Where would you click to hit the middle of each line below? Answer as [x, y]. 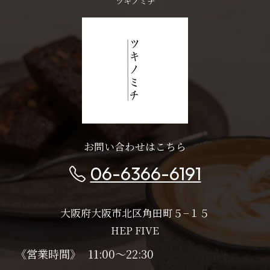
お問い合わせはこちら [135, 146]
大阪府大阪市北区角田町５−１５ [135, 212]
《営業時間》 [48, 253]
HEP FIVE [135, 230]
